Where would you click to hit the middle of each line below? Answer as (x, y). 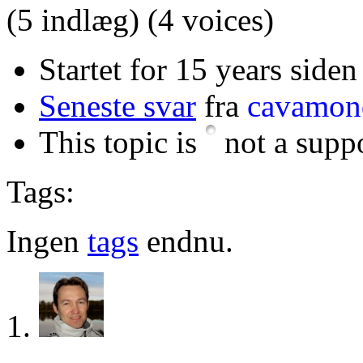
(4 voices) (211, 19)
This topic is (122, 142)
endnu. (186, 241)
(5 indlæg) (73, 19)
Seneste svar (117, 105)
